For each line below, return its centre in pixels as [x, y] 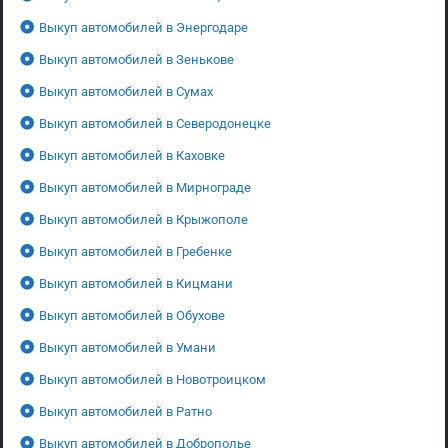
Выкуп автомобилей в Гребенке [135, 251]
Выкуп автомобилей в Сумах [126, 91]
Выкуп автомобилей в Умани [127, 347]
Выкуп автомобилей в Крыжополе [143, 219]
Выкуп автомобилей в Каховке [132, 155]
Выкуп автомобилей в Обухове [132, 315]
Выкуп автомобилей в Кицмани [136, 283]
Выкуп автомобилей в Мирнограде [145, 187]
